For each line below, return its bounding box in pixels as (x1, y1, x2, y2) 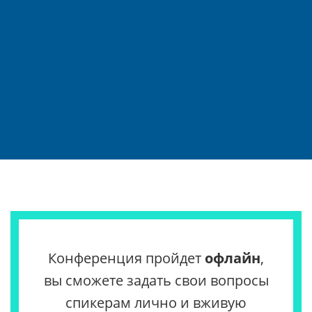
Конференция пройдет (48, 249, 205, 268)
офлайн (205, 249, 260, 268)
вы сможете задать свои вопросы (43, 271, 269, 290)
